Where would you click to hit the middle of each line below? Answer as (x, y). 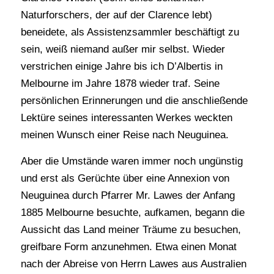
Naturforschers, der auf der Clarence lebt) (116, 15)
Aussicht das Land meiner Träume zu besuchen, (131, 229)
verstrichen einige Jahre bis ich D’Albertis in (121, 67)
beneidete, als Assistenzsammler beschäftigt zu (130, 32)
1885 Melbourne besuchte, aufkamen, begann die (132, 212)
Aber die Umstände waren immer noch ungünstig (131, 161)
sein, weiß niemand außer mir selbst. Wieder (123, 50)
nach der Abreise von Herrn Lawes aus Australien (133, 264)
